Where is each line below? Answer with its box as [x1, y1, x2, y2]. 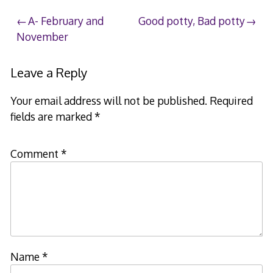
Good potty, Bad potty [138, 14, 245, 28]
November [16, 30, 69, 44]
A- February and [28, 14, 104, 28]
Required [209, 94, 253, 108]
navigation [16, 38, 93, 58]
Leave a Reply [10, 65, 87, 81]
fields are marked [10, 110, 94, 124]
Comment [10, 147, 61, 161]
